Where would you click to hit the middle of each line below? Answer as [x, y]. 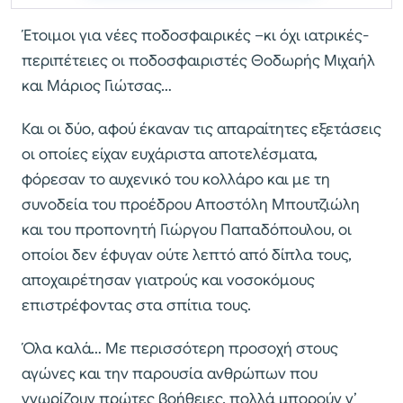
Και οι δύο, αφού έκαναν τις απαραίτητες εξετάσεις [201, 129]
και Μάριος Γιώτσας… [97, 85]
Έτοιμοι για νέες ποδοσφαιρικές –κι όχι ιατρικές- [195, 35]
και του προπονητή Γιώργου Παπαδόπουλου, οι [187, 229]
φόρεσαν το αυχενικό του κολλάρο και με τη [176, 179]
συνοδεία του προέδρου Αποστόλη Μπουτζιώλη [191, 204]
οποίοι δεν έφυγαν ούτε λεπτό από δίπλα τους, [187, 255]
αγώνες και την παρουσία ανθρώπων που [170, 373]
